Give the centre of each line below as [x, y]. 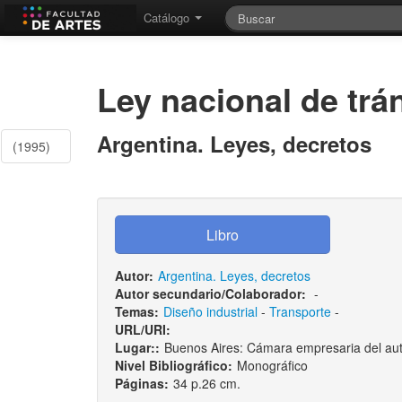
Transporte [300, 311]
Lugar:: [137, 347]
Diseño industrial [210, 311]
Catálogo [168, 17]
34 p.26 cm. [206, 383]
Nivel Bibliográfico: [173, 365]
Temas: [136, 311]
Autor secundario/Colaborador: [210, 293]
